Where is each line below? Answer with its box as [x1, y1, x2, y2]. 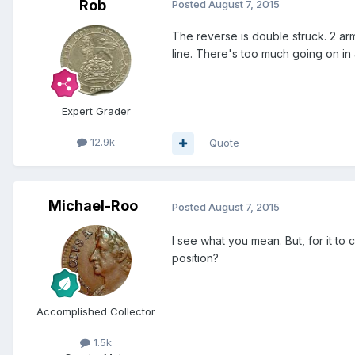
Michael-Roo [48, 197, 138, 215]
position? [172, 251, 219, 265]
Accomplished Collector [36, 305, 155, 319]
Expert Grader [61, 105, 131, 118]
